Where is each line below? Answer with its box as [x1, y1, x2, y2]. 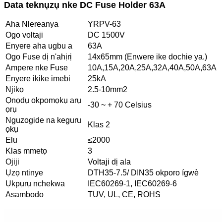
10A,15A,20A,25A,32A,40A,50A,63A [88, 63, 217, 72]
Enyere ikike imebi [5, 74, 70, 83]
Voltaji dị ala [88, 158, 131, 166]
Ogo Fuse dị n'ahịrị [5, 53, 72, 61]
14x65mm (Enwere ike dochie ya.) [88, 53, 207, 61]
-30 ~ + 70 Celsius [88, 101, 152, 110]
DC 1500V [88, 31, 125, 40]
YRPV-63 [88, 20, 121, 29]
